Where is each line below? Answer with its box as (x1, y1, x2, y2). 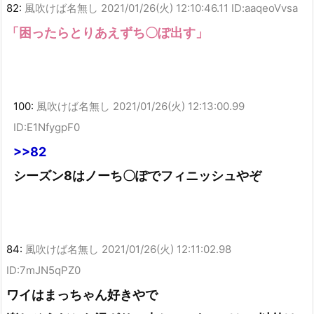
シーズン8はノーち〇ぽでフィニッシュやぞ (13, 168, 261, 183)
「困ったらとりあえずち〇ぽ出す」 (6, 25, 208, 41)
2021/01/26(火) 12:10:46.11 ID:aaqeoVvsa (101, 1, 298, 15)
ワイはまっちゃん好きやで (6, 287, 158, 302)
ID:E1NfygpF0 (13, 120, 80, 134)
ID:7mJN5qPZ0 (6, 263, 81, 277)
